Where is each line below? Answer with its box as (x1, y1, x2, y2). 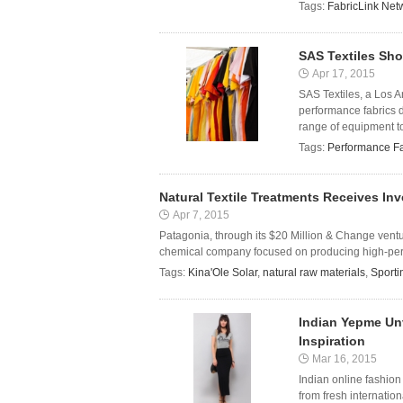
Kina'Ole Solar (188, 266, 257, 279)
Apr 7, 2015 (173, 209, 229, 221)
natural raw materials (263, 266, 365, 279)
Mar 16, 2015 (312, 353, 377, 365)
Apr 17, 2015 (312, 67, 375, 80)
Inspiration (299, 334, 365, 348)
